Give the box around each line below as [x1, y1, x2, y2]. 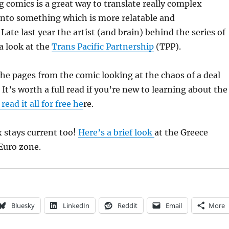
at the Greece [154, 127, 208, 138]
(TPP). [153, 41, 181, 52]
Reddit [117, 200, 138, 210]
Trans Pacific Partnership [51, 41, 154, 52]
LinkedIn [62, 200, 89, 210]
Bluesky [11, 200, 35, 210]
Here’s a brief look [78, 127, 154, 138]
